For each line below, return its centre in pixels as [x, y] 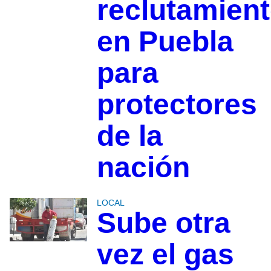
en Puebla [165, 41]
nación [143, 167]
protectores [177, 104]
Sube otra [163, 223]
